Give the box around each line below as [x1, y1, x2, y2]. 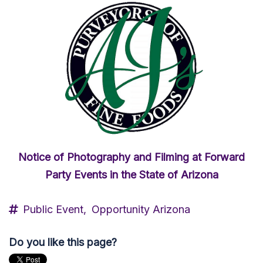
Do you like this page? [9, 235, 117, 248]
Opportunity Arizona [92, 203, 190, 215]
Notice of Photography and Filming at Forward [18, 150, 245, 163]
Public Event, [23, 203, 86, 215]
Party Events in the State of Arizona [45, 168, 218, 181]
